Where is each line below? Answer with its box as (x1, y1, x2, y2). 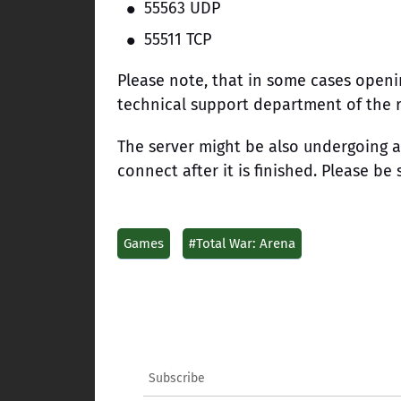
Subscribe (149, 371, 206, 386)
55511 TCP (144, 30, 211, 49)
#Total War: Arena (189, 235, 295, 252)
